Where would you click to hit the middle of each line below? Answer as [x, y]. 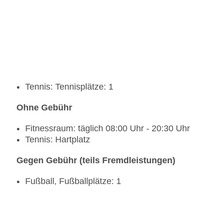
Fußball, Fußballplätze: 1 [73, 181]
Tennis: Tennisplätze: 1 [69, 87]
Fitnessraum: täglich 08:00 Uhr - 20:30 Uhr [108, 129]
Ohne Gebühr [44, 108]
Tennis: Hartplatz [58, 140]
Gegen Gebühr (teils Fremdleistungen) [96, 161]
